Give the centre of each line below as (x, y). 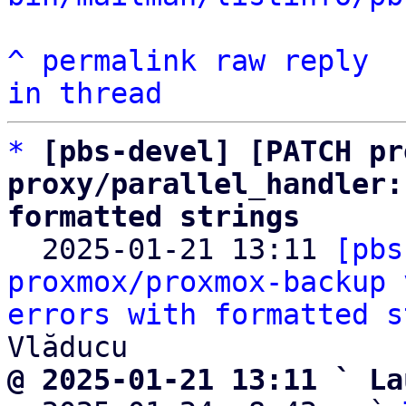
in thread (85, 93)
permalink (119, 61)
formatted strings (154, 217)
